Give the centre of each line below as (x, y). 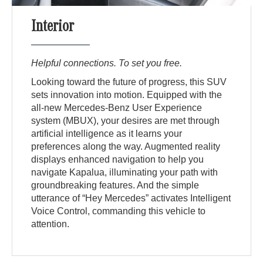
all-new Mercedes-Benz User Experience (117, 108)
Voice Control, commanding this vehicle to (119, 211)
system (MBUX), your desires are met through (126, 121)
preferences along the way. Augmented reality (126, 147)
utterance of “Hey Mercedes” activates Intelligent (131, 198)
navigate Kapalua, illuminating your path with (125, 173)
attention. (50, 224)
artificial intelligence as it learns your (107, 134)
